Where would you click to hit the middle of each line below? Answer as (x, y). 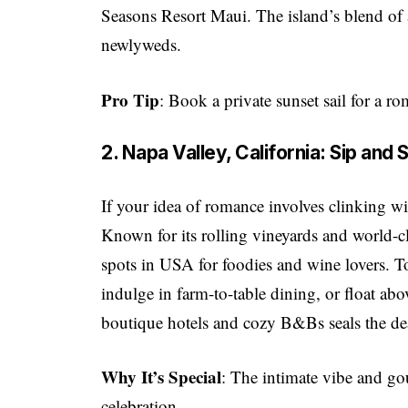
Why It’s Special (162, 377)
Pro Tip (131, 99)
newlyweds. (142, 45)
